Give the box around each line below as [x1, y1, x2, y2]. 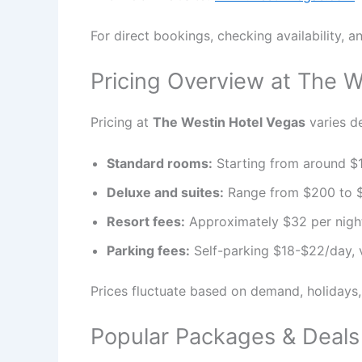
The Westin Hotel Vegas [153, 113, 305, 130]
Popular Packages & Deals [90, 322, 360, 350]
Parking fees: [107, 242, 190, 259]
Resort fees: [107, 213, 185, 230]
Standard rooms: [107, 155, 213, 172]
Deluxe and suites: [107, 184, 224, 201]
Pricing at [90, 113, 153, 130]
